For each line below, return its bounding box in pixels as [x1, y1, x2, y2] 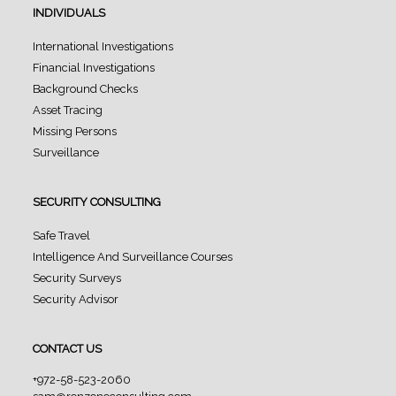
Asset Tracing [33, 103, 103, 117]
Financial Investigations [33, 60, 156, 74]
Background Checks [33, 81, 139, 95]
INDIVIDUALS [33, 5, 106, 19]
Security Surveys [33, 270, 122, 285]
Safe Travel [33, 228, 91, 242]
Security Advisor [33, 292, 119, 306]
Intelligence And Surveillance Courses [33, 249, 233, 263]
